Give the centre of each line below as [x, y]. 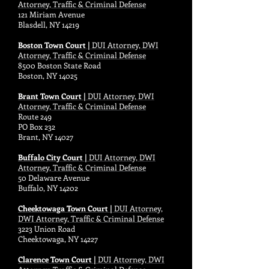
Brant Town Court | [53, 96]
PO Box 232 [37, 126]
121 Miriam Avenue [51, 14]
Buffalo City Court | [53, 157]
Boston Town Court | [55, 45]
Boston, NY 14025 [48, 75]
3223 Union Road [47, 228]
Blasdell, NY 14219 [49, 24]
